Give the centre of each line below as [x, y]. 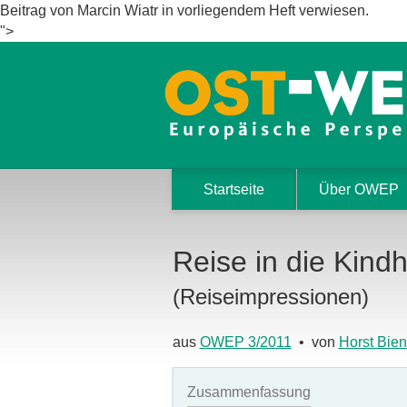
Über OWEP [359, 189]
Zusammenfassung [248, 392]
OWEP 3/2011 [245, 342]
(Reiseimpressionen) [270, 297]
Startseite [233, 189]
